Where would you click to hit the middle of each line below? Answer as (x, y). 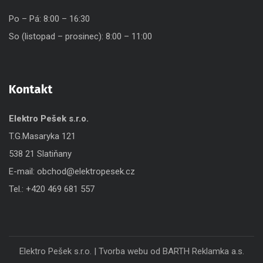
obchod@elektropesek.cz (86, 171)
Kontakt (31, 89)
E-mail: (23, 171)
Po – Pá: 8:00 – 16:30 (49, 18)
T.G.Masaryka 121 (42, 136)
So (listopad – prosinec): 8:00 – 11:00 (80, 36)
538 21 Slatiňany (40, 154)
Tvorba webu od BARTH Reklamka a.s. (171, 251)
